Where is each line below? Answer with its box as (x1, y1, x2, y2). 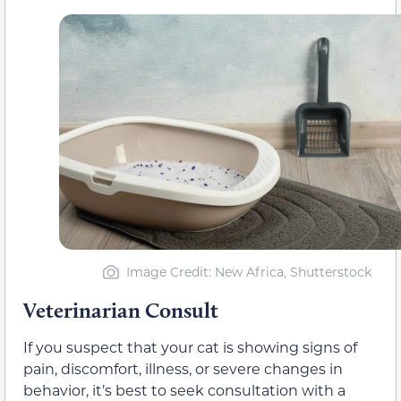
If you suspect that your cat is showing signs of (23, 337, 357, 357)
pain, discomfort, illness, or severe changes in (23, 359, 343, 379)
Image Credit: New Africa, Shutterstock (125, 263, 371, 281)
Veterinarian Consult (23, 297, 218, 324)
